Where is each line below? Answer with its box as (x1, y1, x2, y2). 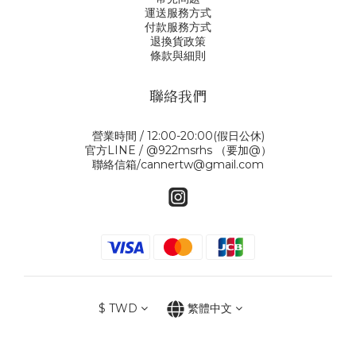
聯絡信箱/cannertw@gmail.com (92, 157, 264, 172)
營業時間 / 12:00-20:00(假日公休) (91, 128, 265, 143)
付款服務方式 (145, 19, 211, 34)
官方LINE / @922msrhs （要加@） (84, 142, 272, 157)
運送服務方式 (145, 5, 211, 20)
